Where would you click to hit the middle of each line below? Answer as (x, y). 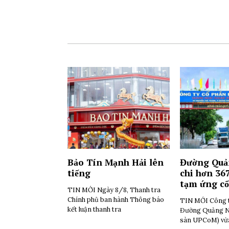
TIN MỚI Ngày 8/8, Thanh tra (114, 190)
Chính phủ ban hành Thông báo (116, 199)
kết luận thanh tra (94, 209)
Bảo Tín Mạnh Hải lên (116, 162)
